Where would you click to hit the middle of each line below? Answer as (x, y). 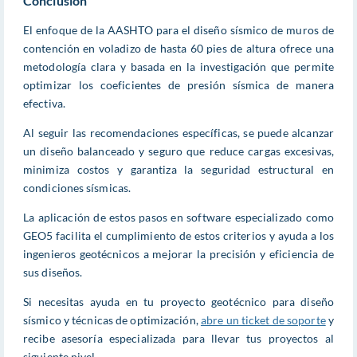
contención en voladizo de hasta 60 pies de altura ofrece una (178, 48)
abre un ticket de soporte (263, 320)
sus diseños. (53, 272)
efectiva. (44, 103)
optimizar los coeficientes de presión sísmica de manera (178, 84)
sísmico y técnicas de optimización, (112, 320)
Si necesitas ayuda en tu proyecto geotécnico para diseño (178, 301)
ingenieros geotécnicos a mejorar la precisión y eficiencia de (178, 253)
